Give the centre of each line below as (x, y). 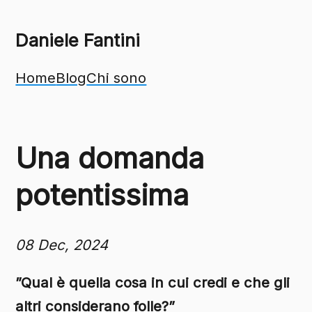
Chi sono (117, 77)
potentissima (102, 195)
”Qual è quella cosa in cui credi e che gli (153, 283)
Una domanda (110, 158)
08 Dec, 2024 (62, 244)
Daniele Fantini (78, 40)
